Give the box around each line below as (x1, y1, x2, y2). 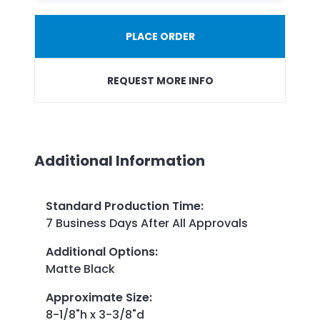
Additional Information (34, 150, 205, 171)
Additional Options (46, 243, 155, 260)
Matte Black (46, 260, 115, 277)
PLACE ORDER (125, 29, 195, 44)
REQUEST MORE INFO (106, 73, 214, 88)
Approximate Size (46, 289, 149, 306)
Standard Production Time (46, 197, 201, 214)
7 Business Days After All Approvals (46, 214, 248, 231)
